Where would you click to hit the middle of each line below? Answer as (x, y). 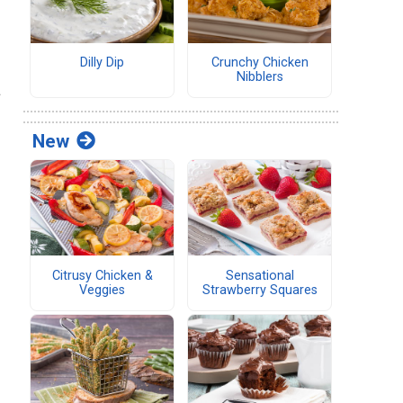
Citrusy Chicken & (102, 275)
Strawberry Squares (260, 290)
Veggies (102, 290)
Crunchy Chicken (260, 63)
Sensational (260, 275)
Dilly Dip (102, 63)
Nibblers (260, 77)
